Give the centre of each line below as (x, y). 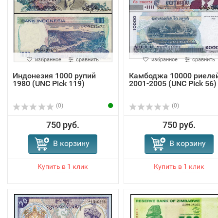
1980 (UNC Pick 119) (49, 83)
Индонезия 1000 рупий (54, 75)
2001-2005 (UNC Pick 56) (173, 83)
